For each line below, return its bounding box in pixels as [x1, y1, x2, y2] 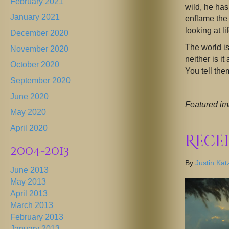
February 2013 [10, 213, 63, 222]
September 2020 [10, 76, 71, 85]
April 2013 [10, 189, 48, 198]
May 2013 [10, 177, 46, 187]
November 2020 [10, 44, 68, 54]
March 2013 [10, 201, 53, 210]
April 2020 [10, 124, 48, 133]
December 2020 [10, 29, 68, 38]
